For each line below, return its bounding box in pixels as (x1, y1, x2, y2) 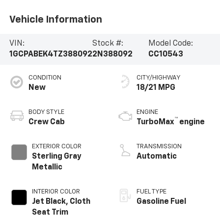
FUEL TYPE (137, 189, 166, 195)
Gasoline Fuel (137, 198, 186, 206)
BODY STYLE (28, 109, 64, 116)
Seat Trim (31, 209, 68, 217)
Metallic (31, 164, 62, 172)
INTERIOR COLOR (31, 189, 80, 195)
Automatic (137, 153, 177, 161)
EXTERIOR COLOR (31, 143, 82, 150)
